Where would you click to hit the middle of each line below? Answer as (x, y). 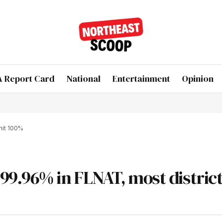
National (83, 79)
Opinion (198, 79)
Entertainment (141, 79)
